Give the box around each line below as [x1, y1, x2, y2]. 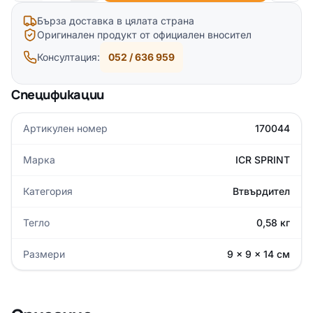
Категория [23, 185, 73, 197]
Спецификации [11, 86, 104, 103]
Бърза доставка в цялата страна [37, 15, 194, 27]
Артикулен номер [23, 122, 108, 134]
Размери [23, 248, 65, 260]
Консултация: [37, 51, 100, 63]
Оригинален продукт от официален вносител [37, 29, 252, 41]
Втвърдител [233, 185, 290, 197]
